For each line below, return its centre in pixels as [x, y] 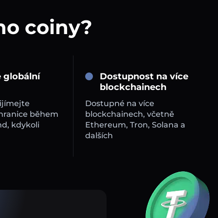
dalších [99, 136]
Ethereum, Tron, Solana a [135, 125]
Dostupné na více [119, 104]
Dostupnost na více [144, 77]
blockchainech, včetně [129, 114]
